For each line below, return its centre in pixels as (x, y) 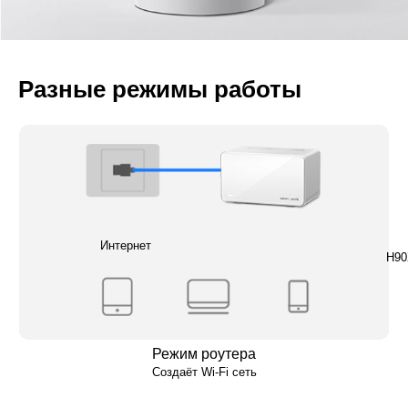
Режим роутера (204, 353)
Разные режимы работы (160, 89)
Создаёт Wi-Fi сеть (204, 372)
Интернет (126, 245)
